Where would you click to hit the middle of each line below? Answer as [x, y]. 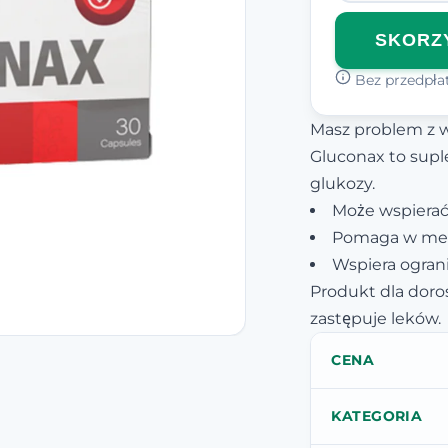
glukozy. [343, 183]
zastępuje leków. [376, 318]
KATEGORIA [377, 415]
